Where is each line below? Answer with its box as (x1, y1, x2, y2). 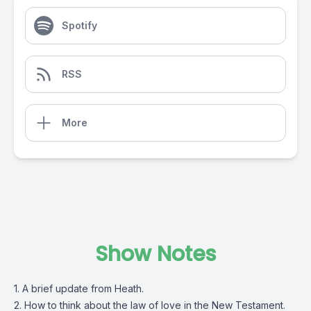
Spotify (62, 19, 97, 31)
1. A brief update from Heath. (14, 283, 144, 294)
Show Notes (95, 239, 216, 269)
